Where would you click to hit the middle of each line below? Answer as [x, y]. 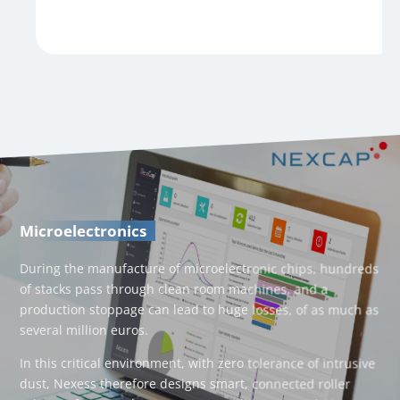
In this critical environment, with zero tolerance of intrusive [198, 363]
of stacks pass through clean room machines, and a [174, 288]
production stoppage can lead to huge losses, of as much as [200, 309]
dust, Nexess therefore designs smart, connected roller [185, 384]
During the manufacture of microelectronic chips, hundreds [200, 268]
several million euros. [84, 329]
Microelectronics [83, 231]
